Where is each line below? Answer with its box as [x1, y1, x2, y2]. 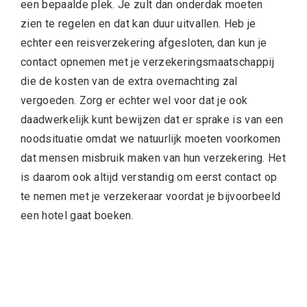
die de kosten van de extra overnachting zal [21, 75, 238, 88]
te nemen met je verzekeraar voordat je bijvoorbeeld [21, 190, 281, 204]
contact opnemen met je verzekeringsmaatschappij [21, 56, 275, 69]
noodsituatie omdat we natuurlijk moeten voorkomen [21, 132, 281, 146]
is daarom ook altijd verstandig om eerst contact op [21, 171, 278, 184]
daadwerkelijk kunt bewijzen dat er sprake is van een [21, 113, 284, 127]
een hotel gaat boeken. [21, 209, 137, 223]
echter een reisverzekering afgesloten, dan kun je [21, 36, 267, 50]
